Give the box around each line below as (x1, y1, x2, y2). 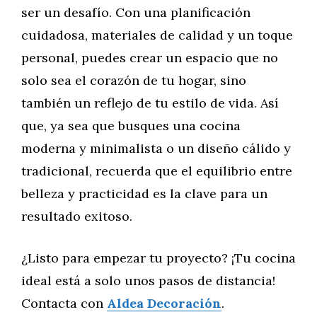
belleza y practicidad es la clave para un (21, 185, 267, 202)
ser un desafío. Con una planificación (21, 4, 250, 21)
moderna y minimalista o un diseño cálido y (21, 140, 291, 156)
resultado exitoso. (21, 208, 132, 224)
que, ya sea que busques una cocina (21, 117, 241, 134)
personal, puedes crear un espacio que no (21, 50, 278, 66)
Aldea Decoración (107, 295, 221, 311)
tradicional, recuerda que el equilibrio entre (21, 163, 292, 179)
